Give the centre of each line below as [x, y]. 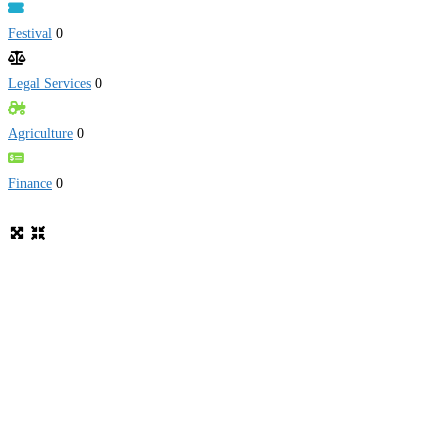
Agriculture [40, 133]
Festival [30, 33]
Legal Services [49, 83]
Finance [30, 183]
